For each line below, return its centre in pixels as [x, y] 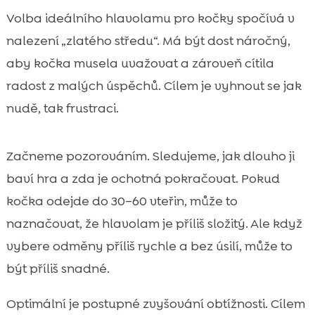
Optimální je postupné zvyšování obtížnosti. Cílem [155, 304]
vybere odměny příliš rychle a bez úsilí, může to [149, 246]
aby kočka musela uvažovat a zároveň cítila [140, 64]
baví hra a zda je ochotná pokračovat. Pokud [143, 179]
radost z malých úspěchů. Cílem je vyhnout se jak [154, 86]
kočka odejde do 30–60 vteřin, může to [122, 201]
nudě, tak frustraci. [62, 109]
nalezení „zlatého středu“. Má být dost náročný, [148, 41]
